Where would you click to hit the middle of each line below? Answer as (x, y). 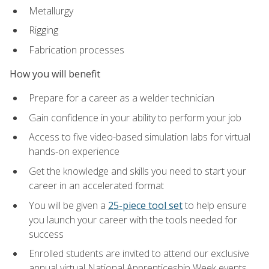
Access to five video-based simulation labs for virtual (140, 137)
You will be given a (68, 205)
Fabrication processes (77, 50)
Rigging (44, 30)
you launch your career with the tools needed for (133, 219)
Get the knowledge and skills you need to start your (138, 171)
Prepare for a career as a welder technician (122, 98)
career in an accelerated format (96, 186)
